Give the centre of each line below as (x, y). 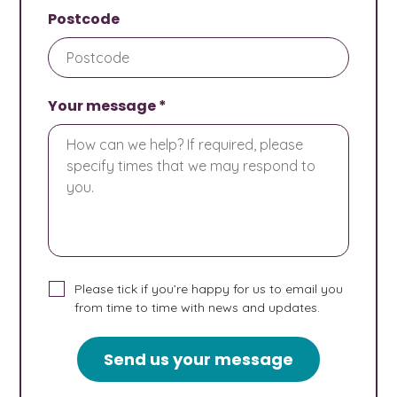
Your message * (108, 105)
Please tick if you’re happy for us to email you (209, 288)
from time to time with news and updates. (198, 307)
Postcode (84, 19)
